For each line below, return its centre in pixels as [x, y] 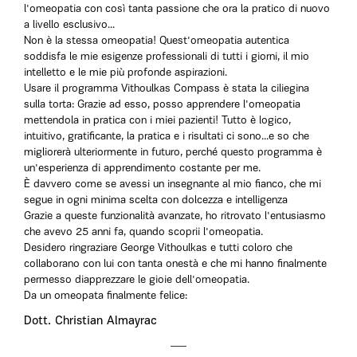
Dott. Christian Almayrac [90, 321]
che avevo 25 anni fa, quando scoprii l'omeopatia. [143, 232]
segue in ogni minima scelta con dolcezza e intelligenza [156, 200]
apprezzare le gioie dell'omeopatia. [167, 280]
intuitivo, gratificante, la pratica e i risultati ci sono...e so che [167, 137]
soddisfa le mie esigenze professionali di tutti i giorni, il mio [167, 57]
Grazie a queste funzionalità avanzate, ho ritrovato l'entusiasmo [175, 216]
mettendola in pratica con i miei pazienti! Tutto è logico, [157, 121]
